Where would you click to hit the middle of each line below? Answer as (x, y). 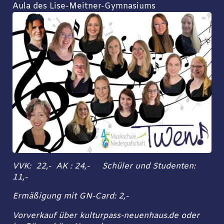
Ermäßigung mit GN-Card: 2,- (70, 197)
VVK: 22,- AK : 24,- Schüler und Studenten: (105, 167)
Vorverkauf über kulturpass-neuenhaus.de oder (106, 216)
